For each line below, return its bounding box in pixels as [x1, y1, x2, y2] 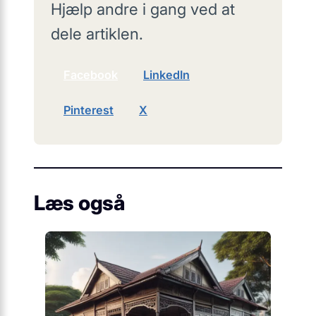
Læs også [34, 190, 125, 215]
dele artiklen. [51, 23, 143, 43]
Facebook [63, 67, 118, 82]
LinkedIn [143, 67, 190, 82]
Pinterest [63, 102, 114, 117]
